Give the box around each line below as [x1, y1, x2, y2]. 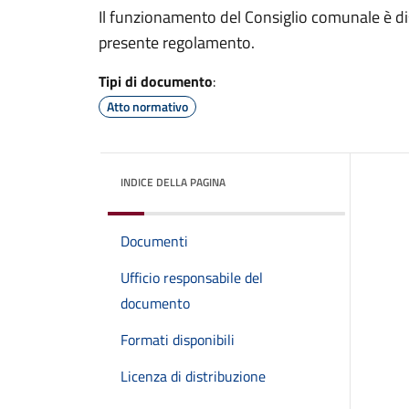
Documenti [121, 230, 188, 252]
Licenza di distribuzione [121, 365, 266, 387]
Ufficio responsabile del [121, 267, 263, 288]
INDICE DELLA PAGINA [121, 173, 225, 191]
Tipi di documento [99, 70, 213, 92]
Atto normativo [107, 97, 188, 116]
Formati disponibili [121, 329, 235, 351]
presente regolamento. [99, 30, 255, 55]
